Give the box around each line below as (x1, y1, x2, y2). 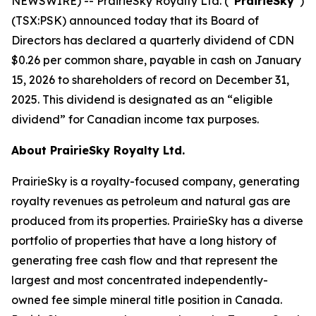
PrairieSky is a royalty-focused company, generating (11, 174, 300, 188)
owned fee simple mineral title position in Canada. (11, 293, 282, 307)
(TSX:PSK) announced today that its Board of (11, 13, 259, 28)
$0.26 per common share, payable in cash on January (11, 53, 301, 67)
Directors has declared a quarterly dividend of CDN (11, 33, 294, 47)
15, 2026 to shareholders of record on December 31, (11, 73, 289, 87)
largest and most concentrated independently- (11, 273, 268, 287)
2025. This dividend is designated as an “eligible (11, 92, 273, 107)
